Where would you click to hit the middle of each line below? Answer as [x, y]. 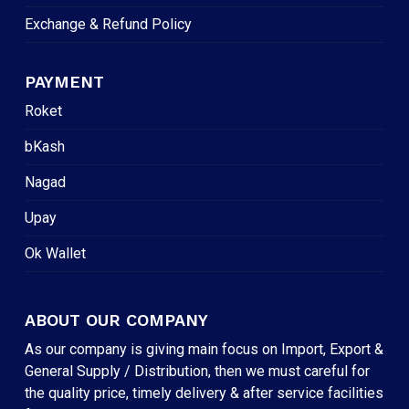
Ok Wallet [55, 254]
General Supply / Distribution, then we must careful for [197, 372]
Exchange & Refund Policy [108, 25]
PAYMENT [64, 82]
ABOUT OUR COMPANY [116, 320]
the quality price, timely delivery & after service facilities [204, 393]
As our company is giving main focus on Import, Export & [204, 350]
